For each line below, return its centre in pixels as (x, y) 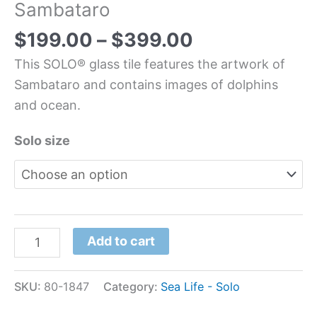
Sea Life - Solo (200, 286)
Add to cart (121, 241)
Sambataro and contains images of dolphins (146, 84)
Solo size (42, 140)
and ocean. (47, 105)
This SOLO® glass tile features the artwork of (150, 64)
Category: (132, 286)
